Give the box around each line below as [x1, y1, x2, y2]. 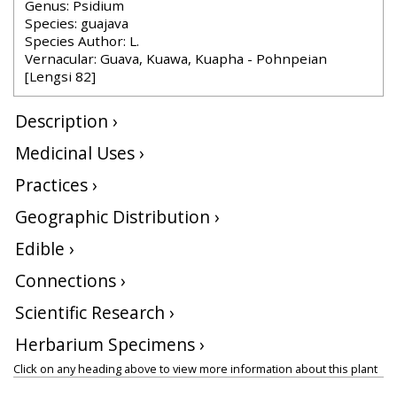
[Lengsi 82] [25, 67, 96, 85]
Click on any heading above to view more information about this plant [13, 361, 378, 377]
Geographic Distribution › [15, 205, 220, 229]
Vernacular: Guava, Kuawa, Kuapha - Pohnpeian [25, 50, 327, 67]
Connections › [15, 269, 126, 292]
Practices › [15, 173, 97, 197]
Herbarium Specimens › [15, 332, 205, 356]
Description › [15, 109, 118, 133]
